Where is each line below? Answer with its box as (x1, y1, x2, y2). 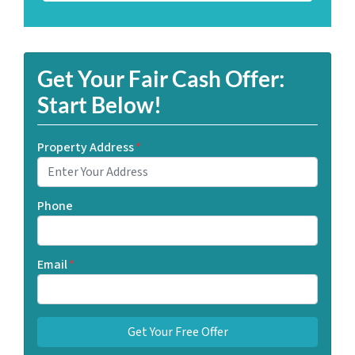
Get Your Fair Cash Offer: (37, 65, 284, 92)
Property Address (37, 139, 134, 156)
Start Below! (37, 91, 162, 118)
